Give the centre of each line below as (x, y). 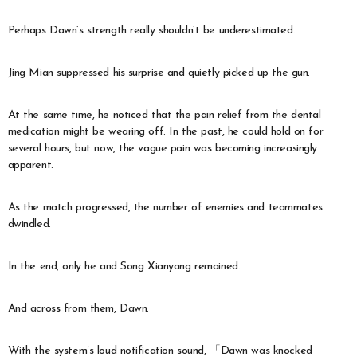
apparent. (30, 165)
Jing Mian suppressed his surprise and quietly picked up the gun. (159, 73)
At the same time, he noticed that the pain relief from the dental (164, 115)
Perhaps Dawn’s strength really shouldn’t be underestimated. (151, 30)
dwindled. (29, 224)
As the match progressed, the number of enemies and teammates (165, 207)
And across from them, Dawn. (78, 308)
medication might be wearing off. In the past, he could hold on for (165, 131)
